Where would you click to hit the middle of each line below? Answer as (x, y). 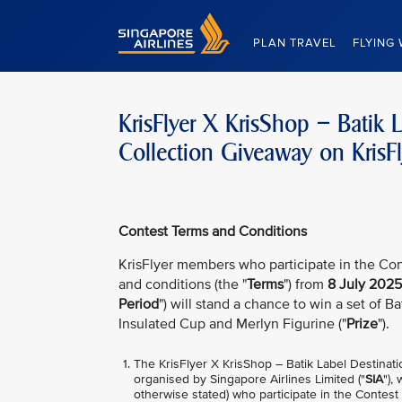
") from (306, 285)
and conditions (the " (183, 285)
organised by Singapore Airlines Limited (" (249, 380)
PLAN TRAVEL (295, 43)
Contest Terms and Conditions (213, 232)
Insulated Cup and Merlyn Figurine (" (232, 324)
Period (139, 305)
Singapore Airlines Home (188, 20)
